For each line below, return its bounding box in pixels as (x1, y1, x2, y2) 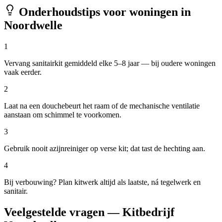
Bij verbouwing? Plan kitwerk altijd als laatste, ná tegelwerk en (4, 178, 201, 187)
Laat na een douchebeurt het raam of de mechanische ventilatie (4, 102, 200, 111)
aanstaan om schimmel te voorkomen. (4, 111, 121, 119)
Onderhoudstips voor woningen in (16, 5, 191, 19)
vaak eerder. (4, 68, 42, 77)
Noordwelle (4, 19, 62, 32)
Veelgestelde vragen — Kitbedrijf (4, 206, 174, 219)
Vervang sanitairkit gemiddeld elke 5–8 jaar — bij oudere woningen (4, 59, 216, 68)
